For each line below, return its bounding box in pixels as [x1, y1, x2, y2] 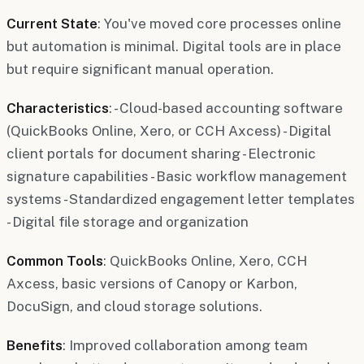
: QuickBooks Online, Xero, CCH [103, 252, 307, 269]
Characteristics [6, 99, 109, 116]
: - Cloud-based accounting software [109, 99, 343, 116]
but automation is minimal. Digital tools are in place [6, 37, 341, 54]
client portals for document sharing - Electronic [6, 145, 316, 162]
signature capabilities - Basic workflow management [6, 167, 347, 184]
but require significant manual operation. [6, 60, 274, 77]
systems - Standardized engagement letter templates [6, 190, 355, 207]
